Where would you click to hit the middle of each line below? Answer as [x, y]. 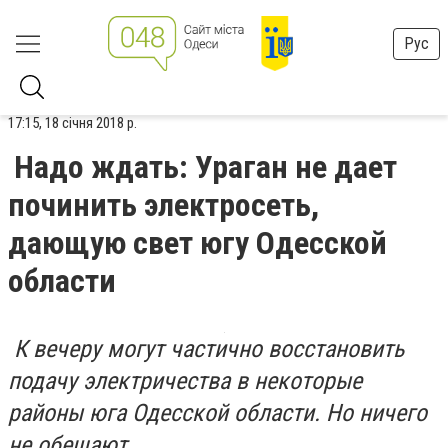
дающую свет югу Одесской [197, 243]
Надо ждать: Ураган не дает [205, 167]
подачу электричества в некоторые [185, 381]
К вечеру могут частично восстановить [206, 349]
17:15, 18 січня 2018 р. [72, 123]
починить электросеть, [163, 205]
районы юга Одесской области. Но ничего [217, 413]
